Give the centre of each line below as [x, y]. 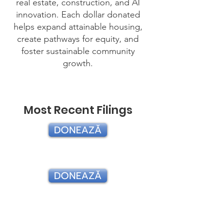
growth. [78, 63]
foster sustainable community [78, 51]
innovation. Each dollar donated [78, 15]
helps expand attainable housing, [78, 27]
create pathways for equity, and [78, 39]
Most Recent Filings [78, 110]
